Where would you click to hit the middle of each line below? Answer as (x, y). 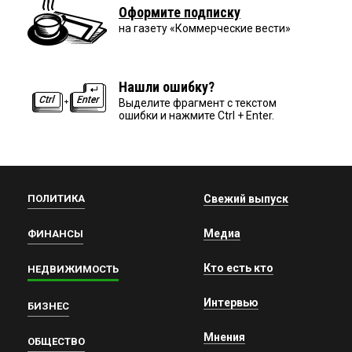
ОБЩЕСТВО (56, 342)
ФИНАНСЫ (55, 234)
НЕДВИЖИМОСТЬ (73, 269)
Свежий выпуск (246, 199)
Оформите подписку (180, 13)
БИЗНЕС (48, 306)
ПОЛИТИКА (56, 199)
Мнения (224, 337)
